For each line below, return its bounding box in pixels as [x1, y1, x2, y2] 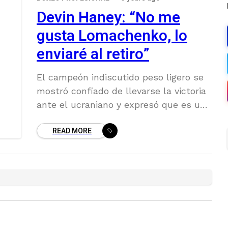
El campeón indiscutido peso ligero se [37, 72, 204, 82]
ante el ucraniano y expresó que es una [37, 99, 211, 110]
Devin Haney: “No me [37, 7, 180, 29]
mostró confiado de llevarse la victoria [37, 85, 206, 96]
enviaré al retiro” [37, 43, 149, 66]
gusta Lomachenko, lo [37, 25, 187, 47]
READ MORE [52, 126, 92, 136]
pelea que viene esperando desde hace [37, 113, 208, 124]
